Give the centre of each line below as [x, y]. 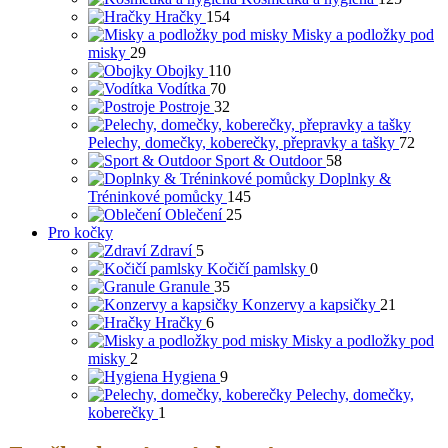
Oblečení [193, 214]
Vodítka [181, 88]
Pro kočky [80, 232]
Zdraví [171, 250]
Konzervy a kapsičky [309, 304]
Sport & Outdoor [268, 160]
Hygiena [189, 376]
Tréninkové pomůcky [155, 196]
